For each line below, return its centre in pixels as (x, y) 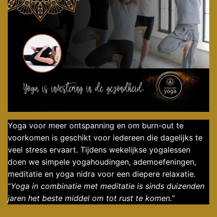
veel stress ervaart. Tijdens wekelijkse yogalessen (99, 150)
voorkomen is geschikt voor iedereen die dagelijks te (105, 138)
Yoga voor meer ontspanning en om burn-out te (96, 126)
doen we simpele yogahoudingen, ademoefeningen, (102, 162)
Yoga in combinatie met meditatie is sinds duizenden (108, 186)
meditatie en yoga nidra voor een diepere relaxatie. (102, 174)
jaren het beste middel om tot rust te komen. (90, 198)
